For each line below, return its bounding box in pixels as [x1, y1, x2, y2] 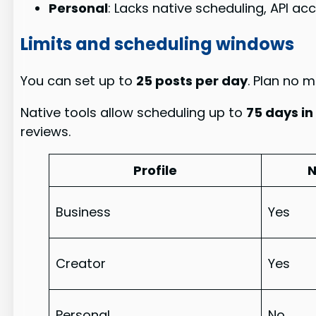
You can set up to [20, 71, 137, 90]
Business [56, 202, 111, 221]
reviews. [20, 122, 71, 140]
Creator [56, 254, 107, 272]
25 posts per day [136, 71, 248, 90]
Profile [133, 161, 178, 179]
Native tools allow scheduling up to [20, 103, 247, 121]
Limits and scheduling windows [20, 32, 295, 56]
